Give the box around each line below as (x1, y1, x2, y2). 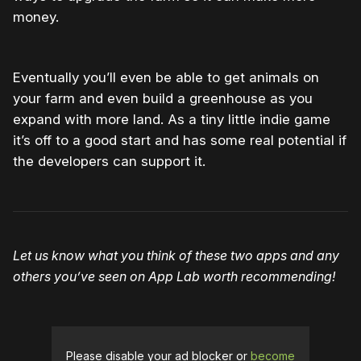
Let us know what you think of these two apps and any (13, 247, 339, 263)
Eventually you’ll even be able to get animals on (13, 69, 319, 86)
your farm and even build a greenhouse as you (13, 90, 313, 107)
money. (13, 9, 59, 26)
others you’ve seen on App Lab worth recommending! (13, 268, 335, 284)
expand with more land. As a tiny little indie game (13, 111, 330, 128)
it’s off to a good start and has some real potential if (13, 132, 346, 149)
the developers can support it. (13, 153, 205, 170)
